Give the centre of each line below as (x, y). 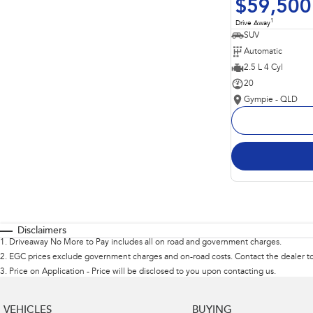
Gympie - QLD (271, 100)
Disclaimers (42, 232)
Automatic (263, 52)
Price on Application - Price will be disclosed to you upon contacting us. (143, 272)
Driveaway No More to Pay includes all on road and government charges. (145, 243)
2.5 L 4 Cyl (263, 68)
